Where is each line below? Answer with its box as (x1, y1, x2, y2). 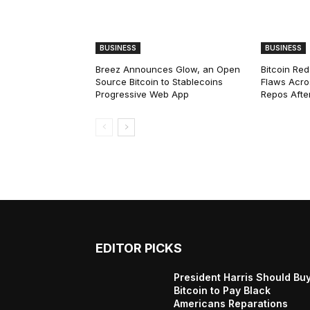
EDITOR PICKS (95, 240, 182, 255)
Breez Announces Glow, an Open (95, 63, 240, 75)
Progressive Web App (95, 88, 189, 100)
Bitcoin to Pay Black (174, 284, 271, 296)
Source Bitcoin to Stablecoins (95, 75, 223, 87)
